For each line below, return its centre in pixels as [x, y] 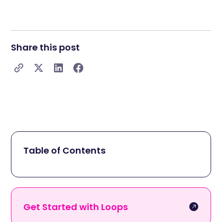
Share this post [46, 48]
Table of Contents [65, 151]
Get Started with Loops [76, 207]
